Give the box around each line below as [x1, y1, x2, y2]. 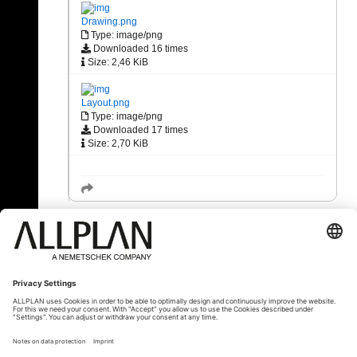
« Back [65, 264, 99, 277]
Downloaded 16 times [91, 43, 188, 55]
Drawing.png [81, 16, 137, 28]
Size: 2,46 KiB [85, 57, 148, 69]
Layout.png [81, 96, 130, 108]
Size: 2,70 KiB [85, 137, 148, 149]
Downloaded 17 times [91, 124, 188, 135]
